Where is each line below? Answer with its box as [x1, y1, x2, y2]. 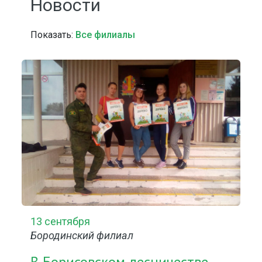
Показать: [30, 29, 76, 40]
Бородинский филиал [30, 229, 134, 242]
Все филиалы [75, 29, 136, 40]
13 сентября [30, 215, 91, 227]
